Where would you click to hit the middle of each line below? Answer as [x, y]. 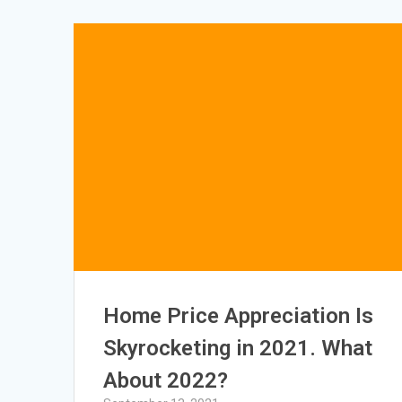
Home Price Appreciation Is [239, 315]
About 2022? [166, 380]
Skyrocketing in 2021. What [238, 348]
